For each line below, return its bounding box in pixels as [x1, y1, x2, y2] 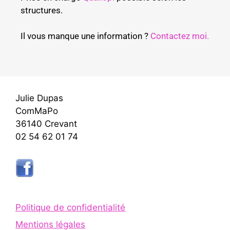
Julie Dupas [15, 92, 63, 103]
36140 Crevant [15, 118, 77, 129]
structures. [21, 5, 63, 15]
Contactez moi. [150, 31, 209, 42]
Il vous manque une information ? [21, 31, 150, 42]
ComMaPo [15, 105, 58, 116]
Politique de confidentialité [15, 202, 125, 213]
